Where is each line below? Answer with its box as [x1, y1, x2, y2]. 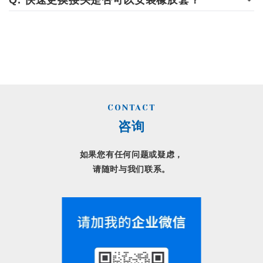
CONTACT [107, 103, 156, 112]
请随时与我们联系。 [92, 164, 171, 174]
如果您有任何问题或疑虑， [79, 150, 184, 159]
